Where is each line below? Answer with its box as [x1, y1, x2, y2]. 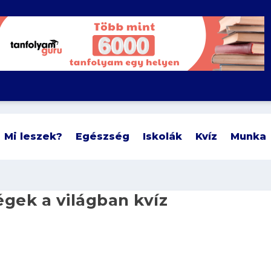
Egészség [76, 130, 130, 142]
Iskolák [143, 130, 183, 142]
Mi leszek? [4, 130, 63, 142]
